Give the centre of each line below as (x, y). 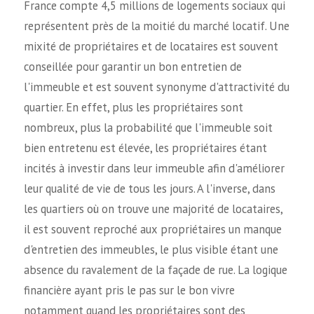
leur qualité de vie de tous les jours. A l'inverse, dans (149, 188)
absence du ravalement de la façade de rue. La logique (155, 269)
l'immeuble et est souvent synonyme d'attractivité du (156, 87)
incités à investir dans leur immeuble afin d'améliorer (154, 168)
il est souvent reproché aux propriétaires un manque (152, 229)
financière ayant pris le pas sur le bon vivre (129, 290)
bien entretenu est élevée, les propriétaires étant (145, 148)
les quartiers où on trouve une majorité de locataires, (153, 209)
